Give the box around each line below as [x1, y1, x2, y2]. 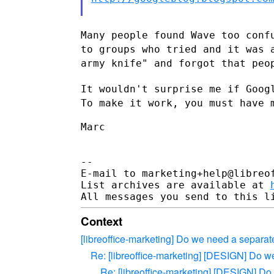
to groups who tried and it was [81, 43, 270, 55]
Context [81, 212, 122, 229]
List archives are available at [81, 179, 270, 191]
